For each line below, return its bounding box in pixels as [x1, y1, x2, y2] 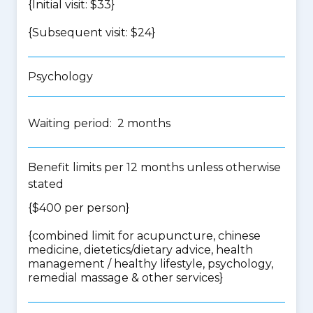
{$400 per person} [28, 201, 129, 214]
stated [28, 177, 64, 191]
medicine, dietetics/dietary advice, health [28, 243, 253, 256]
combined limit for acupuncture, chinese [32, 229, 261, 242]
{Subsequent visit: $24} [28, 26, 155, 39]
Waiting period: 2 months [28, 117, 170, 130]
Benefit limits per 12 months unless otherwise [28, 161, 281, 174]
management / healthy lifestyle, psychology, [28, 257, 273, 270]
